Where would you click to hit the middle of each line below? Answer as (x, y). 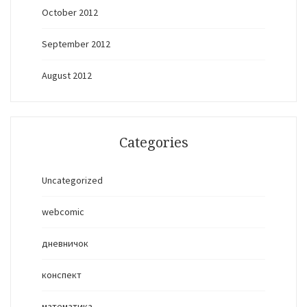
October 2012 (70, 12)
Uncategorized (72, 180)
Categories (153, 143)
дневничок (65, 243)
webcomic (63, 212)
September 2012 (76, 44)
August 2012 (67, 75)
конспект (62, 275)
